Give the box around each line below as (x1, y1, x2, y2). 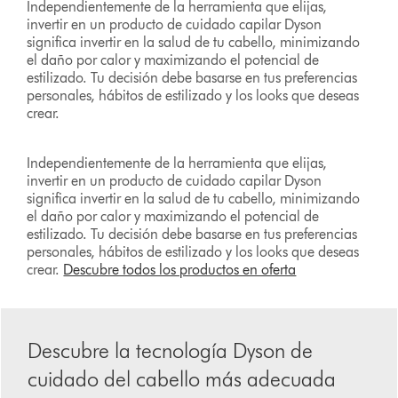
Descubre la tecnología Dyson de (28, 338, 314, 364)
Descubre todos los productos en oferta (63, 261, 297, 279)
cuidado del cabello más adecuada (28, 366, 337, 393)
